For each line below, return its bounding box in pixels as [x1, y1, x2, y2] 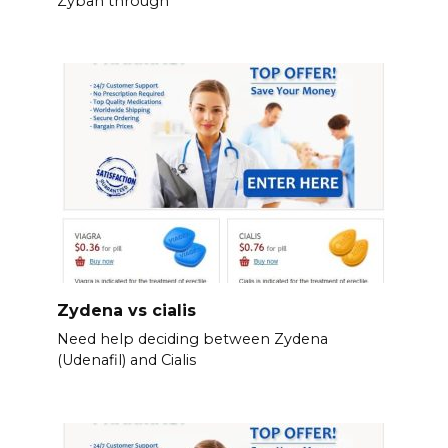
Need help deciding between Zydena [56, 330, 328, 349]
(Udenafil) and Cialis [56, 351, 196, 370]
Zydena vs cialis [56, 301, 196, 321]
